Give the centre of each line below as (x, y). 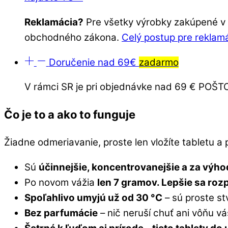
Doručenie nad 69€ (94, 62)
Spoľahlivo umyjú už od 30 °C (93, 198)
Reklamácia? (54, 22)
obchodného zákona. (73, 37)
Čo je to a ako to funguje (70, 115)
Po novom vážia (61, 183)
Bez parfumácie (61, 213)
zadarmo (159, 62)
